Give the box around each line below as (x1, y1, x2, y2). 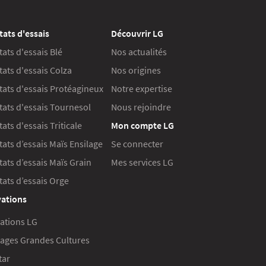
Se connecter (111, 138, 163, 150)
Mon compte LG (111, 119, 174, 132)
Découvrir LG (111, 27, 163, 40)
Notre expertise (111, 83, 172, 95)
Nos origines (111, 64, 161, 77)
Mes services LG (111, 156, 173, 169)
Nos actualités (111, 46, 167, 58)
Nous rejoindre (111, 101, 171, 113)
